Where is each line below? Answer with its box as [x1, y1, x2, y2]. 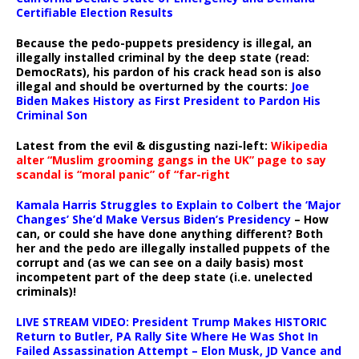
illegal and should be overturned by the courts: [16, 79, 291, 94]
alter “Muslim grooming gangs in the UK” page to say [16, 152, 326, 167]
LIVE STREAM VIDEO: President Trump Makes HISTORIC [16, 314, 327, 329]
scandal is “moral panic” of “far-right [16, 167, 230, 182]
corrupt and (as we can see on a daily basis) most [16, 255, 304, 270]
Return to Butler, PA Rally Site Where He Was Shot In [16, 329, 318, 344]
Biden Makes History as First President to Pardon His [16, 93, 321, 108]
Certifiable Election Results [16, 5, 173, 20]
